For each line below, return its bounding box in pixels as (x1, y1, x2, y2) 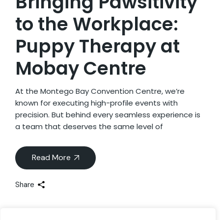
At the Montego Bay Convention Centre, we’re (15, 85, 185, 96)
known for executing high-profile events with (15, 97, 178, 108)
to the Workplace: (15, 11, 179, 37)
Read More (32, 152, 71, 163)
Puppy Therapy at (15, 33, 180, 59)
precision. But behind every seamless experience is (15, 109, 201, 120)
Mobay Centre (15, 55, 147, 81)
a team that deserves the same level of (15, 121, 164, 132)
